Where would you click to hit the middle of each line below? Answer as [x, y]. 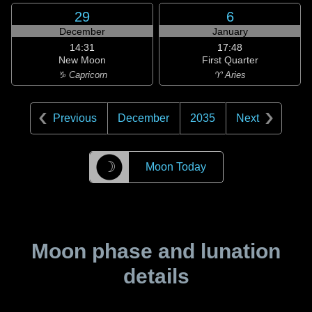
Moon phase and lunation [156, 251]
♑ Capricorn [82, 75]
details [156, 276]
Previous [75, 118]
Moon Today [175, 167]
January [230, 31]
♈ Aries [230, 75]
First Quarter [230, 60]
